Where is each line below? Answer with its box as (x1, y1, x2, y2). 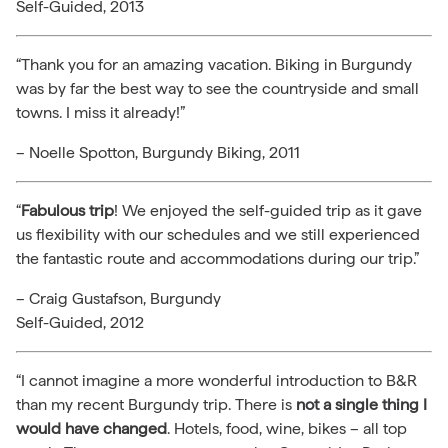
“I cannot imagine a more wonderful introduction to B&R (16, 370, 417, 390)
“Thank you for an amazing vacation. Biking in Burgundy (16, 54, 412, 74)
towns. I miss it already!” (16, 102, 185, 122)
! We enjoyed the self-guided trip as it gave (114, 200, 422, 220)
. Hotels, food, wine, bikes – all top (167, 418, 407, 438)
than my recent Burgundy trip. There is (16, 394, 296, 414)
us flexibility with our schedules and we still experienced (16, 224, 420, 244)
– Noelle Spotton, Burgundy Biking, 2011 (16, 142, 300, 162)
